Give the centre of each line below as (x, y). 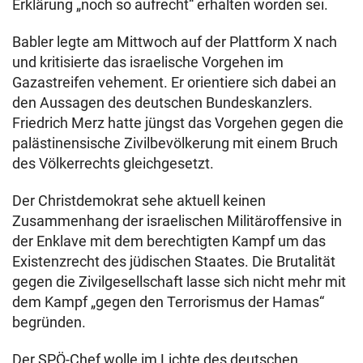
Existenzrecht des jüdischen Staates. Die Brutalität (174, 261)
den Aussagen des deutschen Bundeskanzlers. (162, 102)
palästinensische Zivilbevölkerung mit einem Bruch (175, 143)
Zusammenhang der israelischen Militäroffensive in (177, 220)
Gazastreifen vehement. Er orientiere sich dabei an (174, 82)
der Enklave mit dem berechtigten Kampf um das (169, 241)
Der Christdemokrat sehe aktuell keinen (139, 200)
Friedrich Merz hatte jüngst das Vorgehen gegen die (178, 122)
